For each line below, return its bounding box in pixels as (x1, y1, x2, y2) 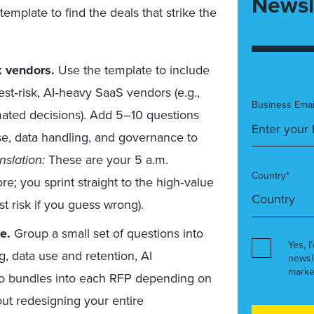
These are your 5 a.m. (45, 151, 168, 169)
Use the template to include (55, 61, 210, 79)
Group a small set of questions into (11, 224, 203, 243)
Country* (252, 168, 289, 183)
